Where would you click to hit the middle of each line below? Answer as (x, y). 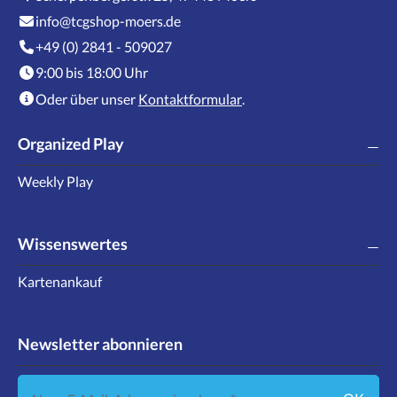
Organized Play (71, 144)
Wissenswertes (73, 244)
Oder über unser (87, 98)
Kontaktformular (190, 98)
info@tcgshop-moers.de (108, 20)
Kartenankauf (60, 281)
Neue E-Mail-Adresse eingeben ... (117, 384)
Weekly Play (55, 181)
